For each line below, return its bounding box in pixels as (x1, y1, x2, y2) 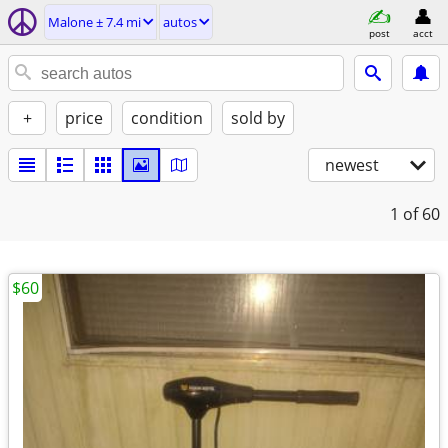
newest (325, 154, 379, 176)
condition (131, 107, 203, 129)
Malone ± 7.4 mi (48, 13, 141, 31)
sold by (231, 107, 285, 129)
